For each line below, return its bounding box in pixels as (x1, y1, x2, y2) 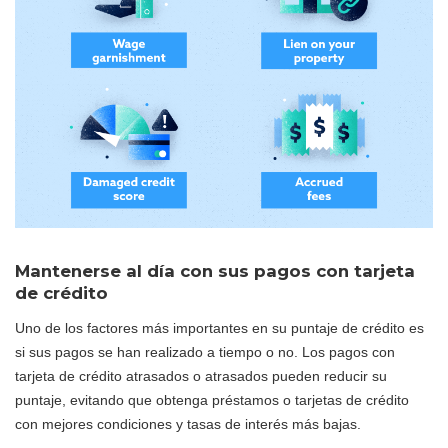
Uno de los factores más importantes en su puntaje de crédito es (15, 320, 424, 337)
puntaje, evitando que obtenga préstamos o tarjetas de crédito (15, 392, 409, 409)
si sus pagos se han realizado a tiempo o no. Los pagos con (15, 344, 395, 361)
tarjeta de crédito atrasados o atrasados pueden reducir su (15, 368, 387, 385)
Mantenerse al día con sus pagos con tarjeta (15, 261, 415, 282)
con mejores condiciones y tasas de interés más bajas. (15, 416, 361, 433)
